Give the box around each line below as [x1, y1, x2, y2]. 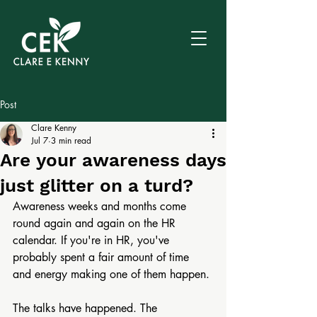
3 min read [51, 134, 91, 146]
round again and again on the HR [13, 216, 179, 231]
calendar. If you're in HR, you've [13, 233, 173, 248]
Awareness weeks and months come [13, 199, 190, 214]
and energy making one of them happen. [13, 267, 209, 282]
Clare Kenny [31, 122, 76, 134]
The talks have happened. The [13, 301, 161, 316]
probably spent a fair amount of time [13, 250, 192, 265]
